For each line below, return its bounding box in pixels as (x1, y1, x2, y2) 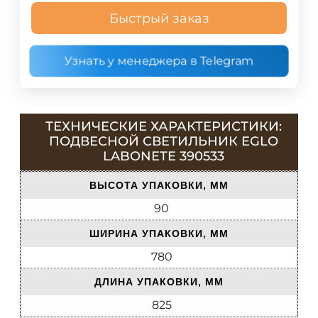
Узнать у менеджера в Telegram (63, 54, 255, 68)
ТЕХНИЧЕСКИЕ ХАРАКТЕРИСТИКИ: (45, 118, 282, 134)
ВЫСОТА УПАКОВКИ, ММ (89, 180, 229, 192)
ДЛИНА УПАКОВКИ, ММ (94, 276, 224, 288)
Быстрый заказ (109, 10, 209, 26)
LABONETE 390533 (102, 148, 224, 164)
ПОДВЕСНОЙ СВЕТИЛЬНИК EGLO (48, 133, 278, 149)
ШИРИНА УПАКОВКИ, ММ (89, 228, 229, 240)
